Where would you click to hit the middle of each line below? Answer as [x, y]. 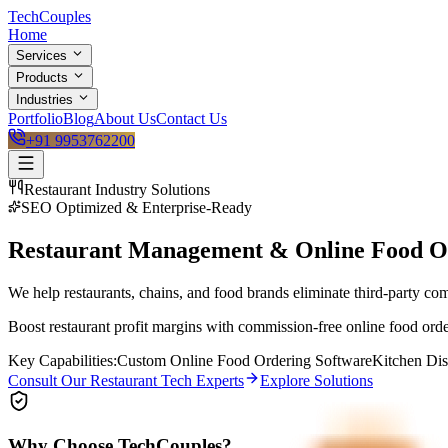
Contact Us [191, 118]
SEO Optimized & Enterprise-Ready [136, 207]
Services [41, 55]
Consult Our [49, 380]
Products [42, 77]
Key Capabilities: [62, 360]
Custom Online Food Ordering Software [244, 360]
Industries [44, 99]
